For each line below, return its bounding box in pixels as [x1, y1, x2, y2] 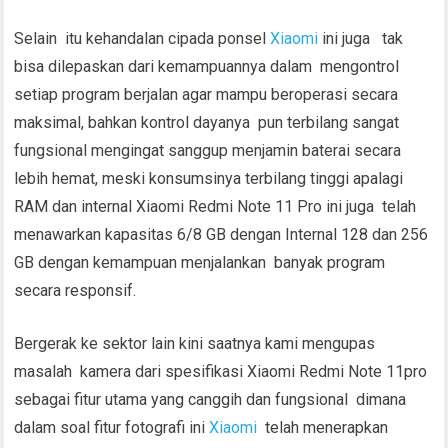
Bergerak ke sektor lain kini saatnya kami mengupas [14, 333, 376, 353]
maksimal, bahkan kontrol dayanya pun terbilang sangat [14, 112, 400, 132]
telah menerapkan [257, 417, 389, 437]
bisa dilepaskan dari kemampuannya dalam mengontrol [14, 56, 400, 76]
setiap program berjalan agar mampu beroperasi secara [14, 84, 399, 104]
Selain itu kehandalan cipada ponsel [14, 28, 271, 48]
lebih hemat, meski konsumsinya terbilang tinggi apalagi [14, 168, 404, 188]
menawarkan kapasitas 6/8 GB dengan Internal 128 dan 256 [14, 224, 429, 244]
